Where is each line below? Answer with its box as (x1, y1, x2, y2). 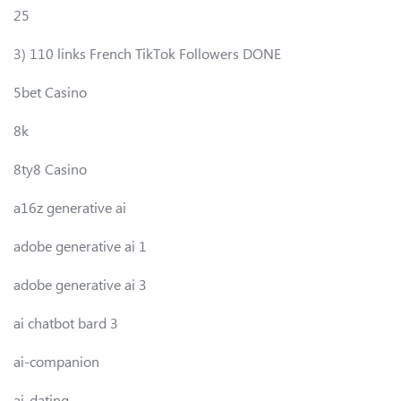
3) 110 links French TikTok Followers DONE (13, 43, 281, 63)
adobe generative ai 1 (13, 235, 147, 255)
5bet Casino (13, 81, 87, 101)
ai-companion (13, 351, 99, 371)
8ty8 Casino (13, 158, 87, 178)
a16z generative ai (13, 197, 126, 217)
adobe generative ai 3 (13, 274, 147, 294)
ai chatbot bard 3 (13, 312, 118, 332)
